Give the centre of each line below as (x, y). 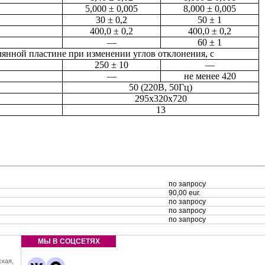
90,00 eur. (185, 193)
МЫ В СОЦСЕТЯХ (69, 241)
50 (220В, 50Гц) (161, 87)
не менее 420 (210, 76)
